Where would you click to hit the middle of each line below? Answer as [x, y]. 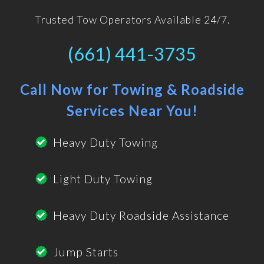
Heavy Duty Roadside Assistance [141, 216]
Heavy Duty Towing [105, 143]
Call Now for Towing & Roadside [132, 90]
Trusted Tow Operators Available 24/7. [132, 20]
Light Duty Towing [103, 179]
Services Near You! [132, 111]
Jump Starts [85, 252]
